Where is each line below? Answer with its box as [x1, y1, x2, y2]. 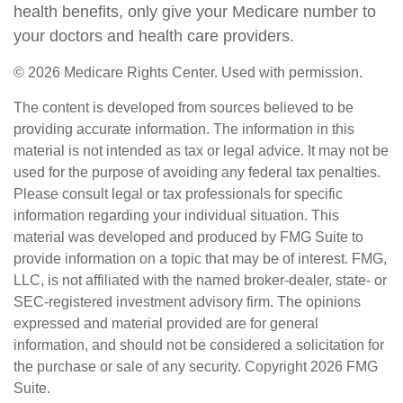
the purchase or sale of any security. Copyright [13, 359, 310, 374]
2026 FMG [310, 359, 378, 374]
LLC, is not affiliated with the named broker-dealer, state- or [13, 273, 387, 288]
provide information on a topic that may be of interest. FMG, [13, 251, 387, 266]
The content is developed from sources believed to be [13, 100, 354, 115]
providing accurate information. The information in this [13, 121, 354, 137]
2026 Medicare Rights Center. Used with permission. [28, 65, 363, 80]
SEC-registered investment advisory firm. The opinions [13, 294, 361, 309]
